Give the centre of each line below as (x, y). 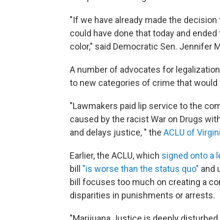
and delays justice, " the (117, 132)
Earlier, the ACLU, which (116, 155)
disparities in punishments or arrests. (142, 195)
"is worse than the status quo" (142, 169)
